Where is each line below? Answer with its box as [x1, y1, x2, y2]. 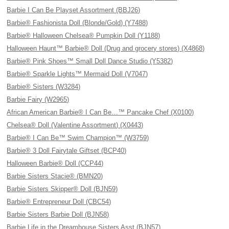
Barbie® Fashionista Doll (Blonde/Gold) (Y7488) [7, 19, 148, 27]
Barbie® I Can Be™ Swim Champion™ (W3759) [7, 134, 149, 142]
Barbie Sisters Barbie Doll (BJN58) [7, 211, 109, 218]
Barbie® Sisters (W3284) [7, 83, 81, 90]
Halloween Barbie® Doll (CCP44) [7, 159, 104, 167]
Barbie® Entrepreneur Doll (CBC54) [7, 198, 111, 205]
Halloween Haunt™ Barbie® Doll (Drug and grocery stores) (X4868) [7, 44, 205, 52]
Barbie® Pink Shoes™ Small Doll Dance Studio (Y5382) [7, 57, 173, 65]
